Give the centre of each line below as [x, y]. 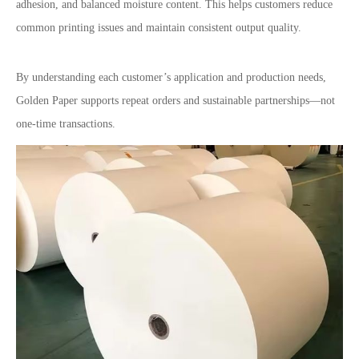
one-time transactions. [66, 124]
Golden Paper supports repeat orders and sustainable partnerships [163, 101]
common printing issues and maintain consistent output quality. [159, 28]
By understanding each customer [90, 77]
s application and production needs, [246, 77]
